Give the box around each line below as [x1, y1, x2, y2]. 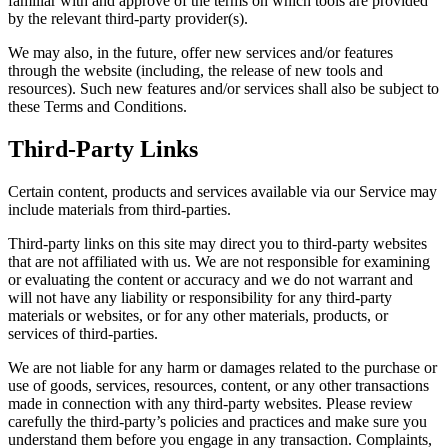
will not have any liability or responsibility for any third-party [8, 288, 392, 306]
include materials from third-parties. [8, 200, 231, 218]
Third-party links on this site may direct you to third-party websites [8, 234, 427, 252]
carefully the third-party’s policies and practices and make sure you [8, 412, 427, 430]
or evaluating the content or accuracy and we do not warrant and [8, 270, 413, 288]
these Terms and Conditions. [8, 97, 187, 115]
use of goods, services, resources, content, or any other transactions [8, 376, 429, 394]
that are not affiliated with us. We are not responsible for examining [8, 252, 430, 270]
